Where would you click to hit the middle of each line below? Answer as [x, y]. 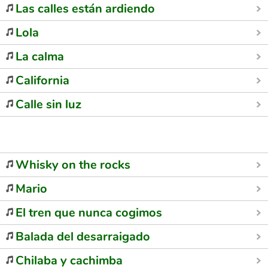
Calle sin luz [48, 104]
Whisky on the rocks [73, 165]
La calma [40, 57]
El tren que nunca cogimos [89, 213]
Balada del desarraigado [83, 237]
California [42, 80]
